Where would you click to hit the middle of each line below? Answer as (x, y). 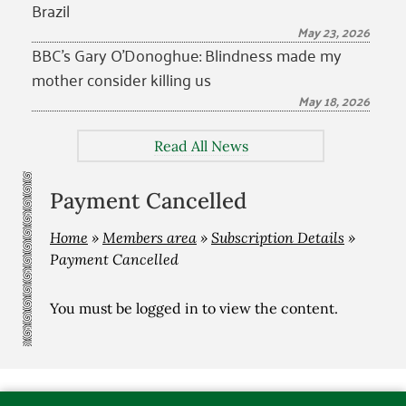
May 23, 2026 (333, 32)
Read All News (201, 146)
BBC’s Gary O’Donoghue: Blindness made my (187, 54)
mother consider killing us (121, 79)
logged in (167, 308)
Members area (150, 237)
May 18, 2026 (334, 101)
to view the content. (268, 308)
